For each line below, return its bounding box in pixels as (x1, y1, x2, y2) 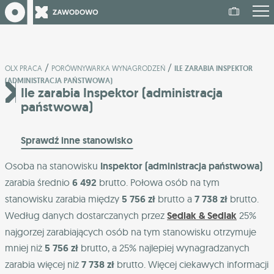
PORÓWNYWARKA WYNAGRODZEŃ (51, 64, 165, 73)
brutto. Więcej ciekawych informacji (114, 258, 268, 270)
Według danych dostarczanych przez (5, 209, 167, 221)
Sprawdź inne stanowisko (21, 134, 133, 147)
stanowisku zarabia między (5, 193, 122, 205)
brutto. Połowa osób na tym (99, 176, 220, 188)
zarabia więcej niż (5, 258, 81, 270)
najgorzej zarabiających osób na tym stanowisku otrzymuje (5, 226, 256, 238)
